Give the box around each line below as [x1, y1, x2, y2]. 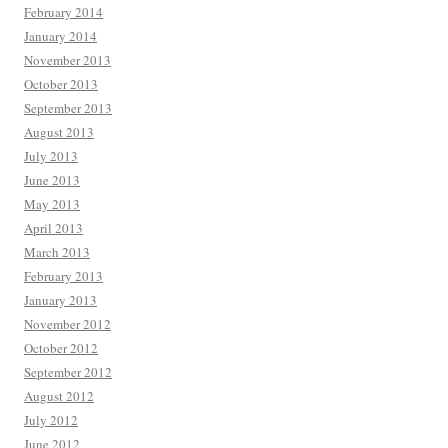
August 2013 [24, 123, 94, 142]
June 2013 [24, 171, 80, 190]
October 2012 [24, 339, 98, 358]
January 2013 [24, 291, 97, 310]
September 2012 [24, 363, 112, 382]
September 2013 [24, 99, 112, 118]
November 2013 [24, 51, 111, 70]
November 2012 [24, 315, 111, 334]
